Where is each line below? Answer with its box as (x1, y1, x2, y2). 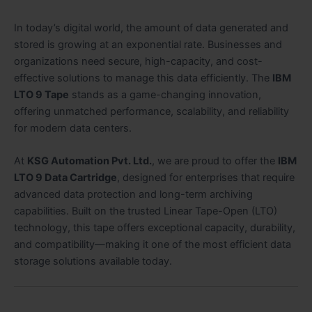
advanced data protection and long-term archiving (14, 188, 253, 201)
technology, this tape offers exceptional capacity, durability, (14, 221, 295, 235)
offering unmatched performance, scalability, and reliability (14, 104, 289, 118)
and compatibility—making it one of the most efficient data (14, 238, 291, 251)
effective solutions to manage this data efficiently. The (14, 71, 272, 84)
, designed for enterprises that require (117, 171, 295, 185)
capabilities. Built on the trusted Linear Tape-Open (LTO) (14, 205, 277, 218)
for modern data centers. (14, 121, 132, 134)
